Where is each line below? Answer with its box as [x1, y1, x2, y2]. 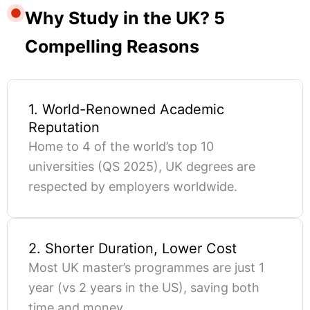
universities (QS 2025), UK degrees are [28, 158, 255, 174]
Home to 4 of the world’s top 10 [28, 138, 214, 154]
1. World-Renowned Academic [28, 100, 224, 118]
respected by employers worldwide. [28, 179, 237, 194]
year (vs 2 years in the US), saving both [28, 280, 259, 295]
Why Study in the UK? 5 [25, 7, 225, 28]
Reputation [28, 118, 100, 136]
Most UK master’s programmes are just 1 [28, 259, 264, 275]
